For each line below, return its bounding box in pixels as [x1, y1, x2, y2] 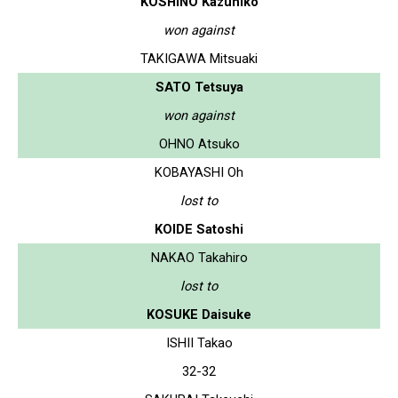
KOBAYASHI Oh [155, 163, 243, 180]
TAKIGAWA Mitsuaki [140, 50, 258, 67]
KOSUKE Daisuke [147, 306, 251, 322]
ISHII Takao [165, 334, 233, 351]
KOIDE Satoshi [155, 220, 243, 237]
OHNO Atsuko [158, 135, 240, 152]
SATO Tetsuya [155, 78, 243, 95]
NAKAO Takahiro [150, 249, 248, 266]
